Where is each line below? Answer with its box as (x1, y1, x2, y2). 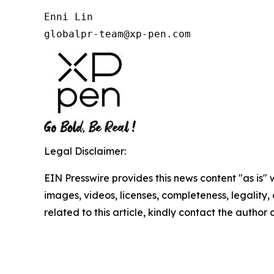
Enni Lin (44, 10, 93, 23)
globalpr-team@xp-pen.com (44, 28, 191, 40)
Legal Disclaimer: (44, 144, 126, 157)
